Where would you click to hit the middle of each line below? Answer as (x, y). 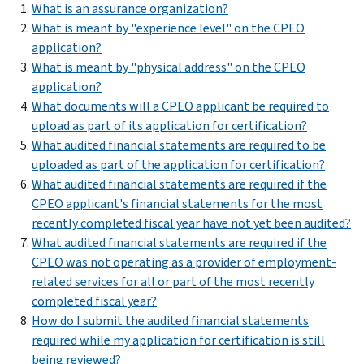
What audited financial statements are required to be (179, 145)
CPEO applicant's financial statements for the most (177, 203)
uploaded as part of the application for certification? (178, 164)
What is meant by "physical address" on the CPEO (169, 67)
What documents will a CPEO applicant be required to (180, 106)
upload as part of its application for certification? (169, 125)
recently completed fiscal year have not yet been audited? (191, 223)
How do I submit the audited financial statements (170, 320)
